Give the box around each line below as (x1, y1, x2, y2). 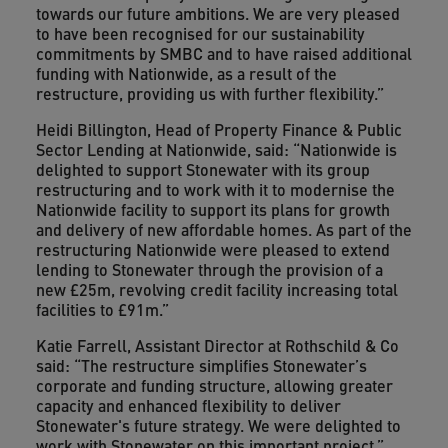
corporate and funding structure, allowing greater (35, 374, 393, 397)
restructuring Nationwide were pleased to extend (35, 238, 390, 261)
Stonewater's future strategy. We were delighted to (35, 414, 401, 437)
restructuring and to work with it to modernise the (35, 178, 395, 201)
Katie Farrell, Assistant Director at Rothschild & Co (35, 334, 399, 357)
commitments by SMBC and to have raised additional (35, 42, 412, 65)
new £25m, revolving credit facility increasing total (35, 278, 398, 301)
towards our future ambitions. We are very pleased (35, 2, 400, 25)
